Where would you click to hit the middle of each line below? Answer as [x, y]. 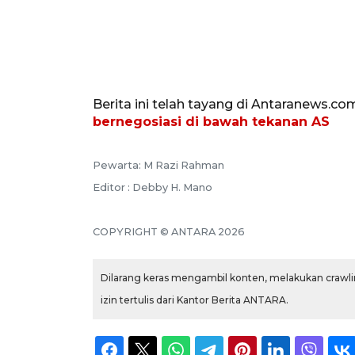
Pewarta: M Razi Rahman [158, 165]
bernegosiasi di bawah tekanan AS [211, 121]
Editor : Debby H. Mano [153, 187]
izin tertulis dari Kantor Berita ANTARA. [195, 300]
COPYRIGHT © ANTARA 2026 [169, 231]
